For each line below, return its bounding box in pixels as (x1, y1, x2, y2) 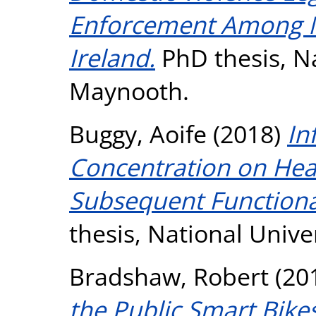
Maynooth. (69, 73, 189, 107)
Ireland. (69, 40, 155, 74)
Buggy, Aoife (69, 116, 207, 150)
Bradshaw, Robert (69, 259, 269, 293)
